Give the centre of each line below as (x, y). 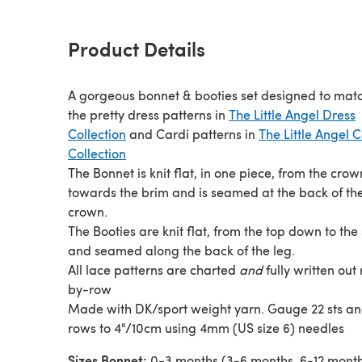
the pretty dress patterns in (148, 114)
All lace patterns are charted (154, 269)
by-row (90, 288)
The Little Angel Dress (292, 114)
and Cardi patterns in (192, 133)
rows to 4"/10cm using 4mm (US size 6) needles (206, 327)
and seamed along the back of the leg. (181, 250)
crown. (88, 211)
